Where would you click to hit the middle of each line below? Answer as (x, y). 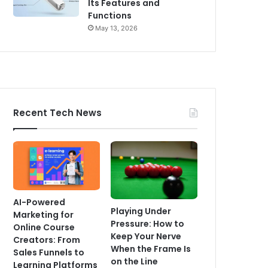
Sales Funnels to (49, 252)
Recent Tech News (58, 113)
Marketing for (44, 214)
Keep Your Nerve (146, 236)
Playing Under (141, 211)
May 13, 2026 (117, 28)
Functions (110, 16)
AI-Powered (39, 202)
